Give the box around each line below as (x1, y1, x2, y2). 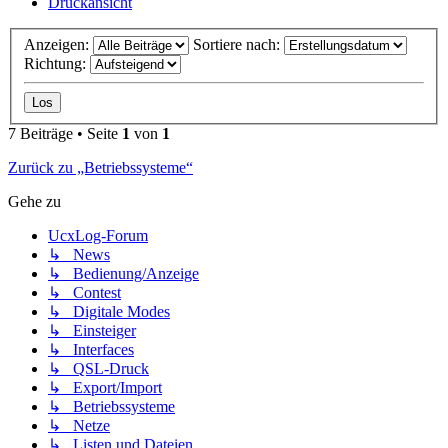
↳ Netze (48, 416, 110, 434)
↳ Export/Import (48, 378, 162, 396)
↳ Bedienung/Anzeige (48, 264, 199, 282)
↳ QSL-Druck (48, 359, 149, 377)
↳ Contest (48, 283, 121, 301)
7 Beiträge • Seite (8, 124, 122, 142)
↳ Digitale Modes (48, 302, 170, 320)
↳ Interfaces (48, 340, 134, 358)
